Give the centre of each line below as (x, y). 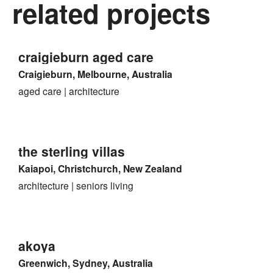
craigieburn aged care (86, 57)
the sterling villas (72, 151)
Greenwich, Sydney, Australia (86, 263)
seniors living (105, 186)
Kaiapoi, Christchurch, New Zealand (100, 168)
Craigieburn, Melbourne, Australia (95, 74)
